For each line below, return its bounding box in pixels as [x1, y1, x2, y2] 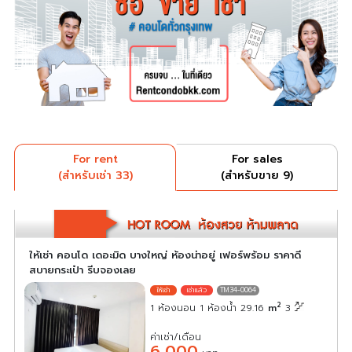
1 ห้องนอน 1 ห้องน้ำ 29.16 [150, 300, 269, 315]
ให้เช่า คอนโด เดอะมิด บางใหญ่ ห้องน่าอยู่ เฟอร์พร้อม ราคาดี [29, 247, 301, 262]
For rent [72, 150, 118, 167]
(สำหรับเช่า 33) [57, 167, 133, 184]
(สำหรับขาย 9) [221, 167, 293, 184]
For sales [231, 150, 283, 167]
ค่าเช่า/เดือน [150, 329, 202, 344]
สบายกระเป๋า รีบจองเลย [29, 262, 136, 277]
